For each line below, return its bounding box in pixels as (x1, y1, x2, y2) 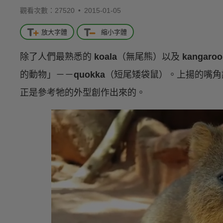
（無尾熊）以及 (117, 52, 182, 62)
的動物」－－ (20, 70, 74, 80)
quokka (74, 70, 105, 80)
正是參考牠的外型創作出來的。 (20, 88, 145, 98)
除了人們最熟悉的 (20, 52, 94, 62)
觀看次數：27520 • (20, 6, 84, 14)
